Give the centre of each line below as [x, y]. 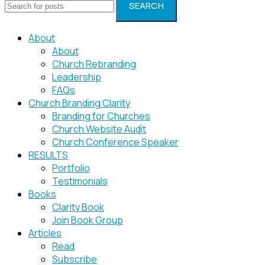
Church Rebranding [94, 64]
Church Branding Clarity [79, 103]
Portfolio [71, 168]
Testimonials [80, 181]
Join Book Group [88, 220]
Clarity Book [78, 207]
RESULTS [48, 155]
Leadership [77, 77]
